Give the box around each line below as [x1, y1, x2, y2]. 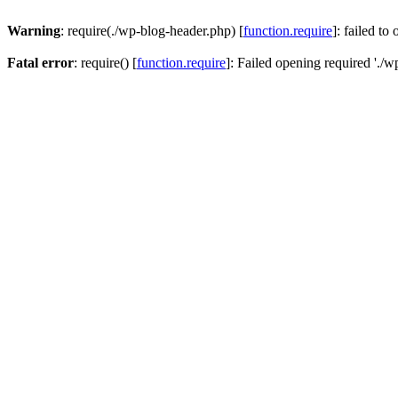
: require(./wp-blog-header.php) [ [60, 23, 243, 38]
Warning [7, 23, 60, 38]
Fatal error [7, 55, 74, 70]
